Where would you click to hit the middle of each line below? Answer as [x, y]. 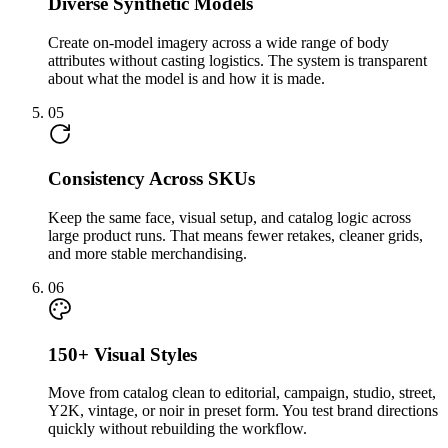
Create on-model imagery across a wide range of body [218, 42]
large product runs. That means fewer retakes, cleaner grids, [235, 235]
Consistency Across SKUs [151, 179]
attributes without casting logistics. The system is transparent [237, 60]
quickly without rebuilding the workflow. [177, 429]
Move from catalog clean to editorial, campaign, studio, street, [242, 393]
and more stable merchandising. [147, 253]
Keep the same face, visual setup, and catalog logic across [229, 217]
